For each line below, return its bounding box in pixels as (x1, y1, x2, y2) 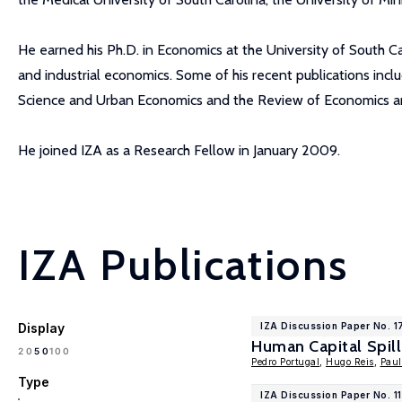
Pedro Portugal (251, 356, 319, 367)
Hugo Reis (326, 356, 374, 367)
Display (18, 320, 65, 336)
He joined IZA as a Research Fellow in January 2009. (18, 142, 340, 159)
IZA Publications (18, 239, 349, 291)
